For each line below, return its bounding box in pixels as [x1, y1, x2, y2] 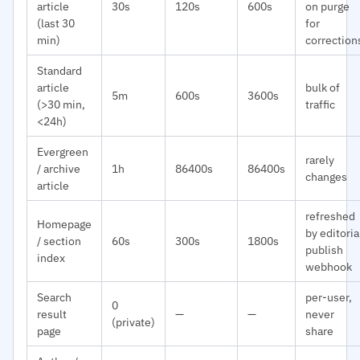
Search [37, 288, 72, 305]
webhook [305, 258, 352, 274]
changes [305, 168, 347, 184]
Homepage [37, 215, 92, 231]
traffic [305, 96, 335, 112]
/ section [37, 232, 81, 248]
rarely [305, 151, 334, 167]
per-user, [305, 288, 352, 305]
